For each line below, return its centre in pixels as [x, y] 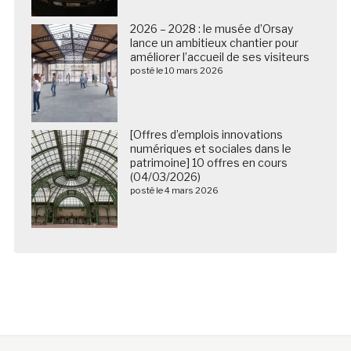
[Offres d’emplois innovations [206, 134]
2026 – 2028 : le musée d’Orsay [211, 28]
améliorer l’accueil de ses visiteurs [219, 56]
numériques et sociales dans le [210, 148]
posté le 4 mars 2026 [174, 190]
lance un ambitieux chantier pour [214, 42]
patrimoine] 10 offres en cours [208, 162]
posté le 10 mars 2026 [176, 70]
